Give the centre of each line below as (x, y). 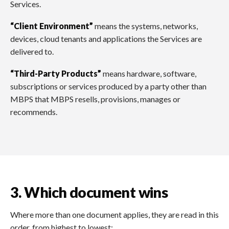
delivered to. (32, 51)
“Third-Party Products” (56, 73)
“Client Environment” (52, 26)
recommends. (34, 111)
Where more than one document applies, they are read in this (114, 214)
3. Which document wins (89, 192)
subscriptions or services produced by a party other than (108, 86)
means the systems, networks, (145, 26)
